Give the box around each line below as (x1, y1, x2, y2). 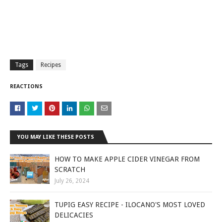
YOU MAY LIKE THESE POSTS (17, 133, 94, 140)
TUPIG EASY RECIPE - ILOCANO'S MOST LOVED (55, 200, 205, 209)
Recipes (41, 61, 61, 68)
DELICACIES (55, 211, 93, 219)
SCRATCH (55, 165, 85, 173)
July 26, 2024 (55, 177, 89, 184)
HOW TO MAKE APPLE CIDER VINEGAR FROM (55, 155, 200, 163)
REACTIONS (10, 83, 43, 90)
